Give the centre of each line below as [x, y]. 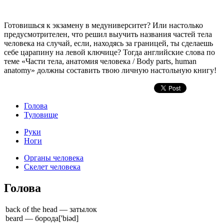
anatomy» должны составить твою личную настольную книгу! [110, 70]
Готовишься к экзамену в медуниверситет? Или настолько [103, 25]
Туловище [41, 114]
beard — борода [32, 218]
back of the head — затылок [51, 209]
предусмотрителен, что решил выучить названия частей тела [108, 34]
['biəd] [68, 218]
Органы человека [54, 157]
